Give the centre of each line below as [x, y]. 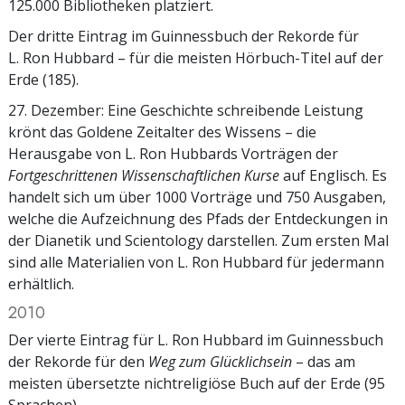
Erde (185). [43, 79]
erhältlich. [41, 283]
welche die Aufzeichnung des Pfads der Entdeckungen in [198, 218]
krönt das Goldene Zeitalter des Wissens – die [162, 132]
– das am [324, 361]
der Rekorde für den [78, 361]
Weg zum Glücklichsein [220, 361]
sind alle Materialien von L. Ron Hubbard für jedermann [196, 262]
